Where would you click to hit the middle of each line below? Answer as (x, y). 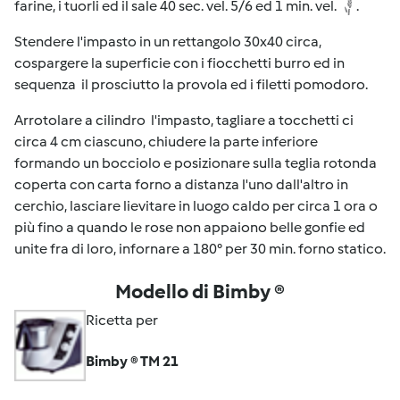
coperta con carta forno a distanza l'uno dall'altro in (181, 184)
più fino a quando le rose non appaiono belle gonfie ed (190, 227)
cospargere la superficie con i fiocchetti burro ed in (179, 62)
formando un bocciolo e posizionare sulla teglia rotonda (196, 162)
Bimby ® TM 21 (132, 361)
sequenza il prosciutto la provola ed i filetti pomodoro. (191, 84)
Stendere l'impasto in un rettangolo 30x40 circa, (168, 41)
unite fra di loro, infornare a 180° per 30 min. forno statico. (200, 248)
